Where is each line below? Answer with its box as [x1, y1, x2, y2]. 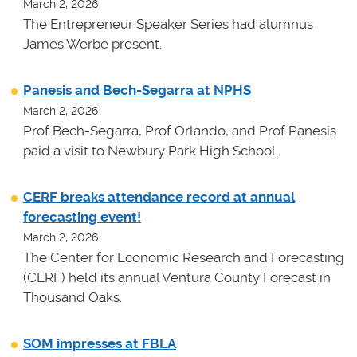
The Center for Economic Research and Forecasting [23, 249, 344, 266]
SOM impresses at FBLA [23, 335, 176, 352]
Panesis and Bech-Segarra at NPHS [23, 82, 251, 99]
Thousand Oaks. [23, 289, 122, 306]
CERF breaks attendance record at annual [23, 189, 295, 206]
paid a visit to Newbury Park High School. [23, 143, 278, 159]
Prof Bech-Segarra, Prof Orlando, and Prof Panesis [23, 123, 336, 139]
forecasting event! [23, 209, 141, 226]
